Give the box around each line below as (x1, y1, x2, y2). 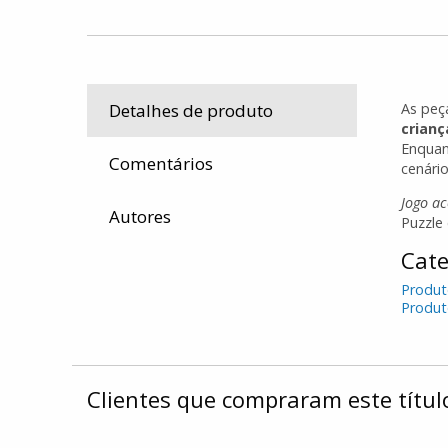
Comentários (108, 152, 213, 176)
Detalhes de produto (108, 99, 273, 123)
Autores (108, 205, 171, 229)
